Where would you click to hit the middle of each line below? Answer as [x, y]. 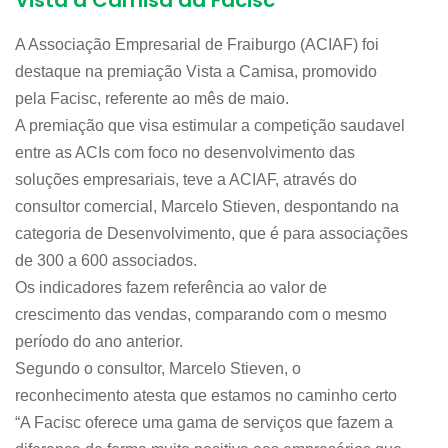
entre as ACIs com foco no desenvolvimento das [185, 153]
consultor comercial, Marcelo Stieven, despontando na [207, 207]
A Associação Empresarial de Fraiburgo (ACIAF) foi [197, 45]
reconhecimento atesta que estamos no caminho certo [206, 396]
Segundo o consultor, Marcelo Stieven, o [158, 369]
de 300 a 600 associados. [106, 261]
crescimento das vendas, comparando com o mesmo [201, 315]
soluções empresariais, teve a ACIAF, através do [186, 180]
